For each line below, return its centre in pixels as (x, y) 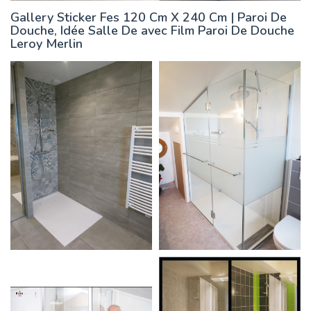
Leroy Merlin (47, 44)
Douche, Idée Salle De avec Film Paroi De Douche (152, 31)
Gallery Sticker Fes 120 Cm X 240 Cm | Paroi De (149, 17)
